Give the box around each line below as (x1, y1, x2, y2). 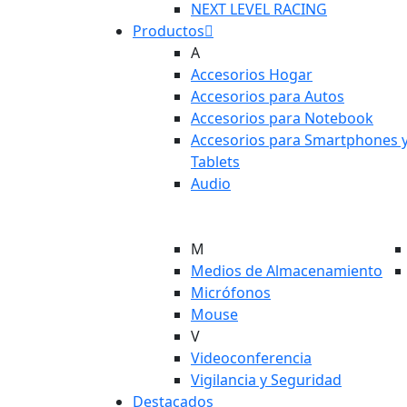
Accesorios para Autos (191, 85, 344, 106)
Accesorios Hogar (191, 64, 313, 84)
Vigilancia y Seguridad (191, 369, 342, 390)
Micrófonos (191, 282, 271, 303)
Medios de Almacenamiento (191, 260, 382, 281)
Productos (133, 20, 204, 41)
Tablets (191, 151, 240, 172)
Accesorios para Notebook (191, 107, 373, 128)
